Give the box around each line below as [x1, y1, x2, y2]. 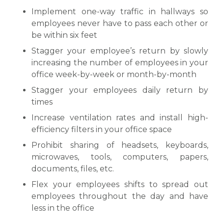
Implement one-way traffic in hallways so [31, 7, 208, 16]
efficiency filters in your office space [31, 125, 172, 134]
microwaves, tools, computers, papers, [31, 152, 208, 162]
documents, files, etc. [31, 164, 114, 173]
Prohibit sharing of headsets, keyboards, [31, 140, 208, 150]
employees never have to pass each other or [31, 19, 208, 28]
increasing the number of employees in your [31, 58, 208, 67]
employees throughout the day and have [31, 192, 208, 201]
